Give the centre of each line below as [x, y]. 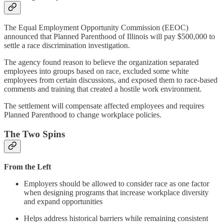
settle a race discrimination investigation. [67, 46]
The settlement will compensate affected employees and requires [104, 106]
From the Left [28, 166]
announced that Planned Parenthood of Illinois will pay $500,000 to [110, 37]
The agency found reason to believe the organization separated [101, 62]
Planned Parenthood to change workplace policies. [83, 115]
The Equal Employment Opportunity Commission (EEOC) [96, 28]
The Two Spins [34, 134]
